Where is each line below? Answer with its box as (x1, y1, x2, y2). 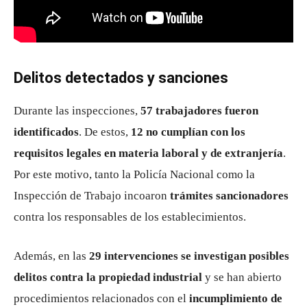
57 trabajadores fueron (140, 103, 258, 117)
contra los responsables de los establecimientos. (14, 210, 246, 223)
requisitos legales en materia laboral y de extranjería (14, 146, 283, 160)
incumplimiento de (189, 291, 282, 305)
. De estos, (79, 125, 131, 138)
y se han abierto (202, 270, 282, 284)
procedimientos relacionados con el (14, 291, 189, 305)
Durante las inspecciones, (14, 103, 140, 117)
